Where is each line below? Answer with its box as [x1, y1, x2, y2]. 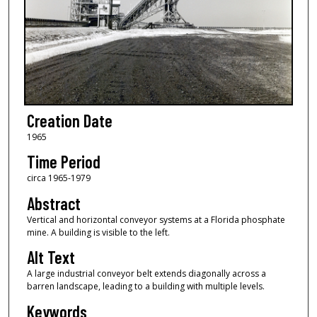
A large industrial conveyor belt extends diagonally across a [26, 267, 266, 280]
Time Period [26, 151, 100, 173]
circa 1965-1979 [26, 172, 91, 185]
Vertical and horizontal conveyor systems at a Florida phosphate [26, 213, 285, 226]
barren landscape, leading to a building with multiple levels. [26, 280, 265, 293]
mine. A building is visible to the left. [26, 226, 170, 238]
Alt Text [26, 247, 75, 268]
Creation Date [26, 110, 113, 132]
